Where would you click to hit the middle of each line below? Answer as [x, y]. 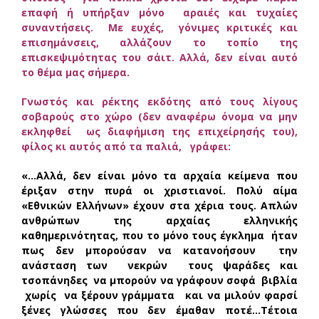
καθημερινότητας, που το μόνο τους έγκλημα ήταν [159, 235]
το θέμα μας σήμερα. [75, 72]
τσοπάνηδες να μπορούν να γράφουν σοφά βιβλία [159, 280]
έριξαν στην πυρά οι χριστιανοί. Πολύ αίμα [159, 190]
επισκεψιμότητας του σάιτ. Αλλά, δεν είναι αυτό [159, 57]
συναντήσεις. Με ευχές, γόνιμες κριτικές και [159, 27]
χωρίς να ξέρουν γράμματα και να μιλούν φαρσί [159, 295]
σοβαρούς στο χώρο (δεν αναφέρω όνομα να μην [159, 116]
